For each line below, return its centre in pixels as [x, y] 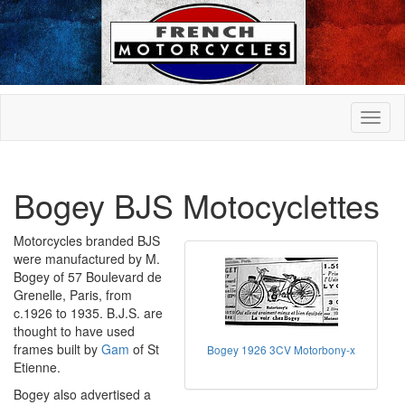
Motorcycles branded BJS [87, 240]
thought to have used [74, 331]
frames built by [57, 349]
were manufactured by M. [87, 259]
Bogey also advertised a [82, 394]
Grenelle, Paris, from [73, 295]
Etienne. [37, 367]
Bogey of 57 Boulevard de [88, 277]
